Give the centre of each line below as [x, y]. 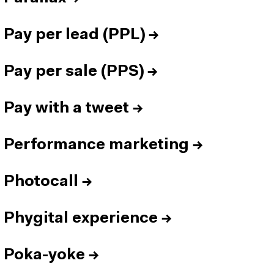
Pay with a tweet [66, 109]
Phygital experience [81, 219]
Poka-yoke [44, 255]
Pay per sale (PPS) [74, 72]
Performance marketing [96, 145]
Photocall [41, 182]
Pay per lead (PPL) [74, 35]
